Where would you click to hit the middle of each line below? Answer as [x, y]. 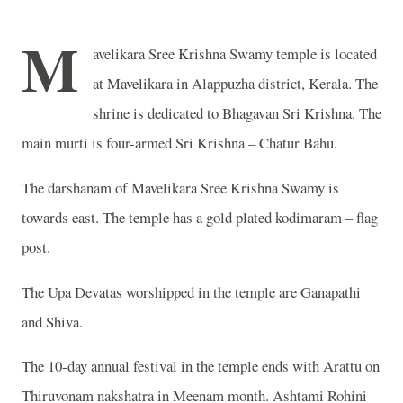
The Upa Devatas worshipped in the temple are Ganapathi [191, 291]
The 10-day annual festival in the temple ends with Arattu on [201, 366]
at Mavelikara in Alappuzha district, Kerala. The [235, 83]
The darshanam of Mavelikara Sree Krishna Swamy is [180, 187]
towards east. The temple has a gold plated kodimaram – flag [200, 217]
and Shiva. [52, 321]
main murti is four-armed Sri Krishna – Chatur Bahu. [179, 143]
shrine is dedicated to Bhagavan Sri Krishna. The [237, 113]
